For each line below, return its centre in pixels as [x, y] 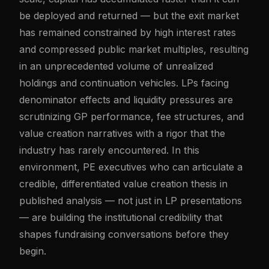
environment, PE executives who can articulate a [131, 167]
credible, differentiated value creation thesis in [123, 184]
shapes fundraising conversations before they [124, 234]
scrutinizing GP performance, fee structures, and [131, 116]
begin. [33, 251]
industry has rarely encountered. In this [109, 150]
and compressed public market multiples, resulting [134, 49]
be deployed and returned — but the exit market [129, 16]
